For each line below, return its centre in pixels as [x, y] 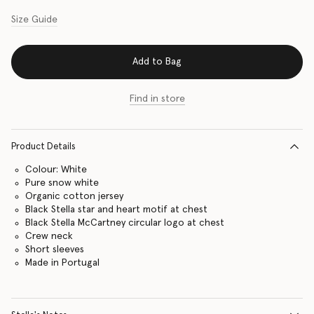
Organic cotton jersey [74, 196]
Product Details [43, 146]
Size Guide [34, 20]
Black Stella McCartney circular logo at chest [124, 223]
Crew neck [49, 236]
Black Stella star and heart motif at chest [116, 209]
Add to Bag [157, 62]
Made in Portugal [62, 262]
